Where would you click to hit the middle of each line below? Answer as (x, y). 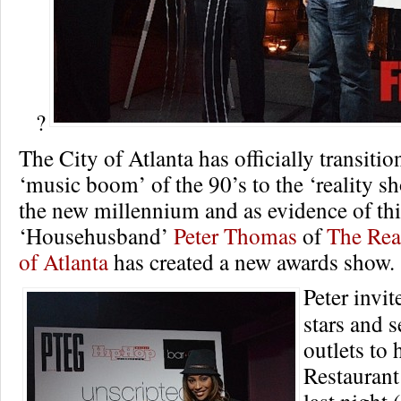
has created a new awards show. (252, 261)
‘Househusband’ (96, 235)
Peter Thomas (235, 235)
